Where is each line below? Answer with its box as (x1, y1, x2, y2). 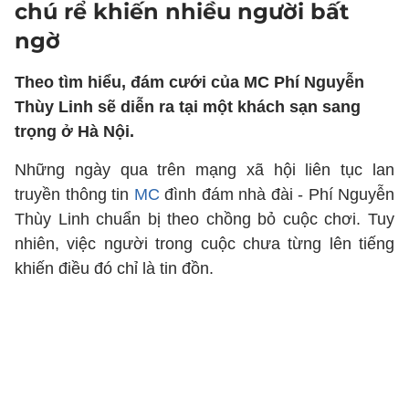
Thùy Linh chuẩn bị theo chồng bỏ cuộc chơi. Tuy (15, 210, 394, 228)
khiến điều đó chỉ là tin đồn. (15, 259, 214, 278)
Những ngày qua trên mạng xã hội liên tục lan (15, 161, 394, 179)
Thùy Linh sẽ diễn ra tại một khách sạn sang (15, 98, 361, 116)
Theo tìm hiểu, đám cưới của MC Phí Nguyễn (15, 73, 364, 91)
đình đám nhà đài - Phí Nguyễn (159, 185, 394, 204)
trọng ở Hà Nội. (15, 122, 134, 141)
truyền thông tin (15, 185, 134, 204)
